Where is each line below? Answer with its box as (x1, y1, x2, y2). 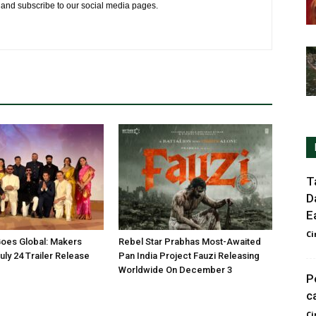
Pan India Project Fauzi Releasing (119, 250, 260, 261)
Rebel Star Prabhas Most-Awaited (119, 236, 261, 247)
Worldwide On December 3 (119, 264, 232, 275)
